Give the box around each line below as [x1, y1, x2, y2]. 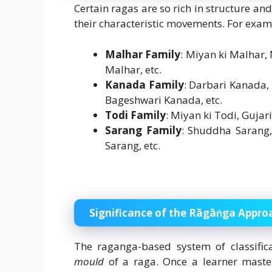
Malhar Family [105, 47, 181, 61]
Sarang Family [105, 123, 182, 137]
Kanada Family [105, 77, 184, 92]
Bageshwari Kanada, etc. [105, 92, 222, 107]
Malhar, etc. [105, 62, 161, 76]
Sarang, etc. [105, 138, 160, 152]
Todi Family [105, 107, 166, 122]
